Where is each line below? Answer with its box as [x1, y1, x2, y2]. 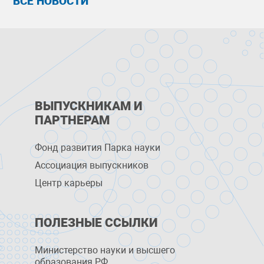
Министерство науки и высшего [35, 245, 176, 256]
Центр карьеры [35, 177, 103, 189]
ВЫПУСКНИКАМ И [35, 99, 143, 113]
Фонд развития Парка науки [35, 142, 161, 153]
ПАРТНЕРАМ [35, 113, 110, 127]
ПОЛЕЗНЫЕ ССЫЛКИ [35, 216, 159, 230]
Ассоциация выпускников [35, 160, 149, 171]
